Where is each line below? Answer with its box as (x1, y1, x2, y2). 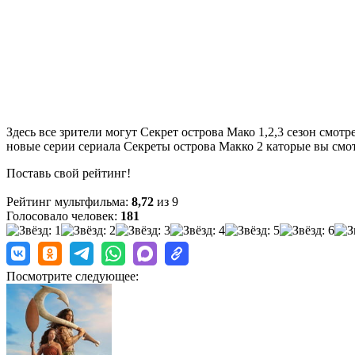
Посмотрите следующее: (6, 269, 139, 283)
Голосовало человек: (6, 208, 120, 223)
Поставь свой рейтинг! (6, 166, 131, 180)
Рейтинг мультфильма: (6, 194, 132, 208)
